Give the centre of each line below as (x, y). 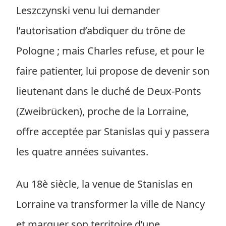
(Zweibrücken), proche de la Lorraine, (102, 111)
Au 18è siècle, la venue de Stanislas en (104, 184)
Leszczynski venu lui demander (88, 10)
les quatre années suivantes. (82, 152)
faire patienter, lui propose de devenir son (113, 71)
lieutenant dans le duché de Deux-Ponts (109, 91)
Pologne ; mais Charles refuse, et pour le (110, 51)
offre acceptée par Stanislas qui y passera (113, 131)
